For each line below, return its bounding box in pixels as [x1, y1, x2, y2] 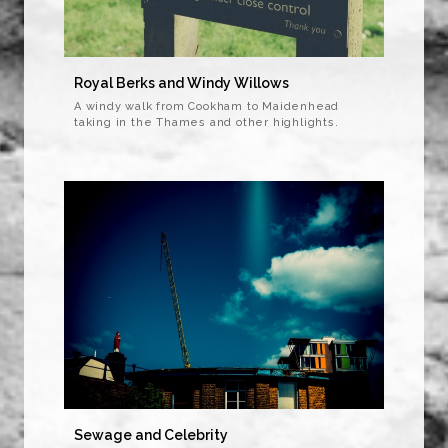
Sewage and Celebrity [74, 427, 228, 444]
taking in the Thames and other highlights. [74, 116, 339, 130]
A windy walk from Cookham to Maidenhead [74, 100, 340, 114]
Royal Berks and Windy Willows [74, 75, 289, 92]
